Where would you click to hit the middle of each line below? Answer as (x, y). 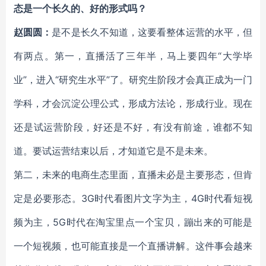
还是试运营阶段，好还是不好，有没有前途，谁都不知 (133, 127)
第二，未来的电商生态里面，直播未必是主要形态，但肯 (133, 175)
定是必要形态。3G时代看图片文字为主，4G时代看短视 (133, 198)
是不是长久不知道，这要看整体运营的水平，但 (152, 32)
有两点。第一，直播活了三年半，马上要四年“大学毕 (133, 56)
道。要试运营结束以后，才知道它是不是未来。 (113, 151)
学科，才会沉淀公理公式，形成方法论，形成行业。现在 (133, 103)
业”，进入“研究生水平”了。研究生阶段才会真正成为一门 (133, 80)
